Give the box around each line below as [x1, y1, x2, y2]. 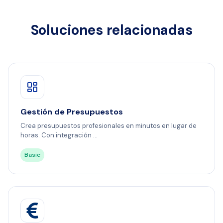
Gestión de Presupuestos [20, 107, 123, 117]
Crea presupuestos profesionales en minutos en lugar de [20, 121, 197, 130]
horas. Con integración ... [20, 131, 98, 140]
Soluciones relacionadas [30, 21, 193, 40]
